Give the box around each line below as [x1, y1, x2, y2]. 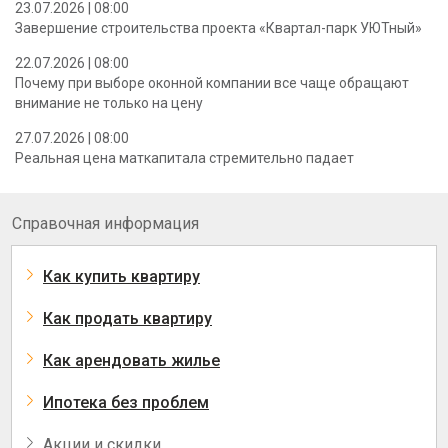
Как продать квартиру [43, 308, 212, 328]
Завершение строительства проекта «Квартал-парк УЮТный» [15, 19, 422, 36]
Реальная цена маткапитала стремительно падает [15, 149, 354, 166]
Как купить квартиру [43, 266, 200, 286]
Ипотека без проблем [43, 392, 209, 412]
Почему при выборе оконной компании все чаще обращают [15, 74, 409, 91]
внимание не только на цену [15, 94, 203, 111]
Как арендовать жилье [43, 350, 220, 370]
